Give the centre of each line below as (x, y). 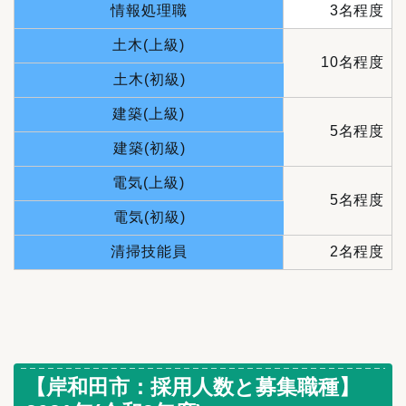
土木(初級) (149, 80)
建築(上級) (149, 114)
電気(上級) (149, 183)
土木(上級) (149, 45)
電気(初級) (149, 217)
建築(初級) (149, 149)
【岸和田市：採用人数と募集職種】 (193, 387)
